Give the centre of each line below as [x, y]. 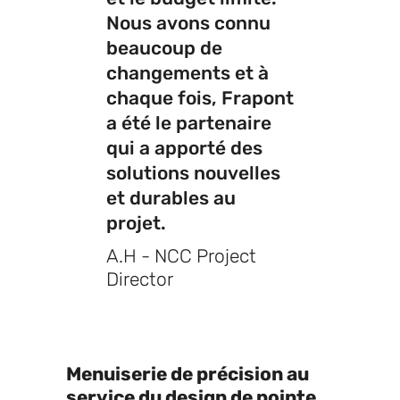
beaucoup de [164, 48]
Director [140, 279]
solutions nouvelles [193, 173]
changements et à [187, 73]
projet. [136, 223]
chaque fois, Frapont [200, 98]
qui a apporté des [184, 148]
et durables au [171, 198]
